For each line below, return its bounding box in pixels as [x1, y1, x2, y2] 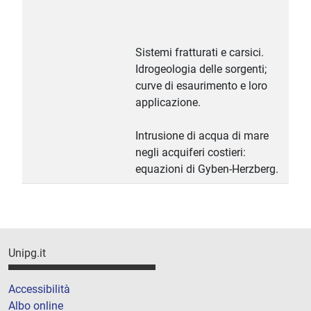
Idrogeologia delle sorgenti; [135, 62, 267, 76]
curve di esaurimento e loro [135, 79, 267, 93]
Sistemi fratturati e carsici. [135, 46, 264, 60]
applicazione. [135, 96, 201, 110]
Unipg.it [8, 246, 46, 260]
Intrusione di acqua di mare [135, 129, 269, 143]
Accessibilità [8, 282, 70, 296]
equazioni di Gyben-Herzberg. [135, 162, 278, 176]
